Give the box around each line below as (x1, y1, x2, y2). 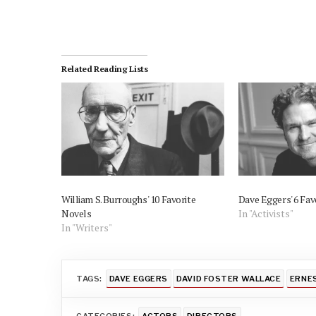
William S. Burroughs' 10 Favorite (61, 192, 196, 206)
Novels (61, 206, 92, 220)
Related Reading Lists (61, 63, 148, 75)
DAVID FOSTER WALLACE (176, 273, 281, 284)
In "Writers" (61, 220, 112, 234)
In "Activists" (238, 206, 293, 220)
